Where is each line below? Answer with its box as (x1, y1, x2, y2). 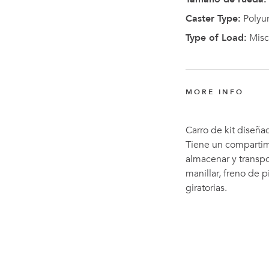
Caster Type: (186, 12, 241, 25)
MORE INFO (186, 87, 244, 97)
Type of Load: (186, 31, 247, 44)
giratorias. (186, 181, 227, 195)
